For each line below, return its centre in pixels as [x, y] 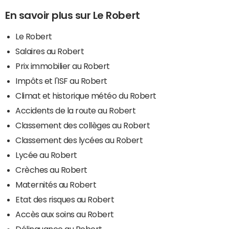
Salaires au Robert [50, 51]
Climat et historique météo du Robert [86, 96]
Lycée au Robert [46, 155]
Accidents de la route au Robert [76, 111]
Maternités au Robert [56, 185]
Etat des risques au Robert [65, 200]
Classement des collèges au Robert [83, 125]
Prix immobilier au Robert [63, 66]
